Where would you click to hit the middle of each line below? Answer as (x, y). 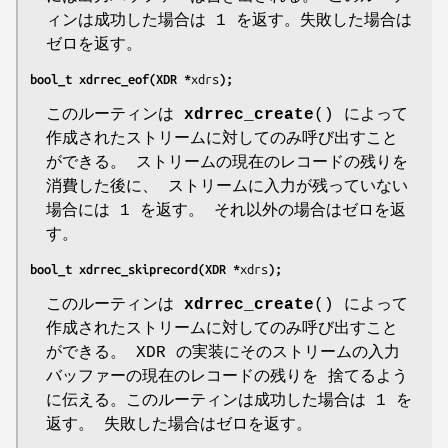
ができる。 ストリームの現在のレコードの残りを (227, 162)
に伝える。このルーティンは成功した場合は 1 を (229, 400)
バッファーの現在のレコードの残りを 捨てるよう (227, 376)
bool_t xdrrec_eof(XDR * (110, 78)
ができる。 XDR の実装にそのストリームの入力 (223, 352)
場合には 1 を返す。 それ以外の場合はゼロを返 (226, 210)
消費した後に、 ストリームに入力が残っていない (227, 186)
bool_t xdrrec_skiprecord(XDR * (135, 268)
